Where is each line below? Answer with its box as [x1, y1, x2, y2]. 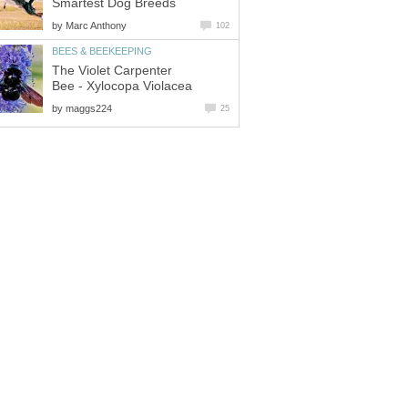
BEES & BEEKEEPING [52, 45, 152, 56]
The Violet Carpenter [52, 63, 172, 77]
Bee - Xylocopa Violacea [52, 78, 192, 93]
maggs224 [66, 102, 112, 114]
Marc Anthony [66, 19, 127, 31]
